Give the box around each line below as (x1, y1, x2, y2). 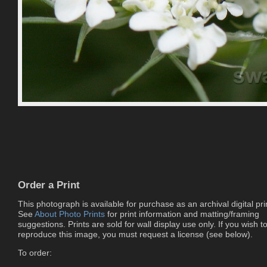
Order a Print (18, 179, 80, 191)
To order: (18, 248, 52, 258)
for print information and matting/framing (105, 209, 259, 219)
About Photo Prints (35, 209, 105, 219)
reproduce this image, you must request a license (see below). (18, 229, 253, 239)
